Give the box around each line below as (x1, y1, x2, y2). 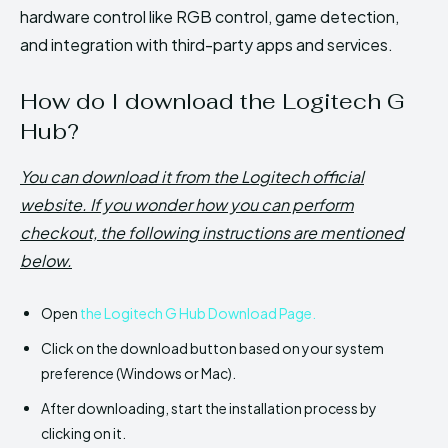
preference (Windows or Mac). (41, 363, 236, 382)
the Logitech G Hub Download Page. (78, 303, 316, 322)
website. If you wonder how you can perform (20, 193, 354, 215)
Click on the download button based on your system (41, 338, 384, 357)
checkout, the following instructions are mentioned (20, 221, 404, 243)
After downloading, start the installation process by (41, 398, 377, 417)
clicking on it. (41, 423, 126, 442)
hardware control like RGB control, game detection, (20, 5, 399, 27)
